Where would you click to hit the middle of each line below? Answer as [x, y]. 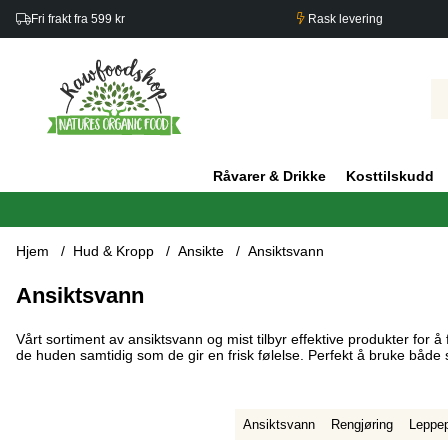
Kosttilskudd [390, 176]
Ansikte [201, 251]
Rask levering [344, 19]
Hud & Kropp [113, 251]
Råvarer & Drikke [269, 176]
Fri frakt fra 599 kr [78, 19]
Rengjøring [361, 425]
